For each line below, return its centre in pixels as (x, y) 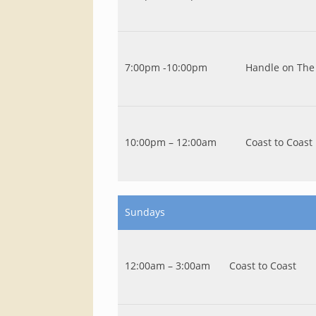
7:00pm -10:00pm (166, 67)
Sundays (145, 212)
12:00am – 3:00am (168, 266)
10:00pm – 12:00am (171, 142)
